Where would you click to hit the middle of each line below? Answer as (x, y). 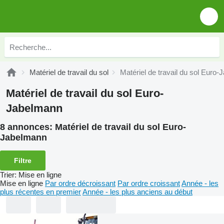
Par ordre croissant (149, 183)
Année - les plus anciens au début (137, 191)
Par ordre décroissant (80, 183)
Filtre (23, 160)
